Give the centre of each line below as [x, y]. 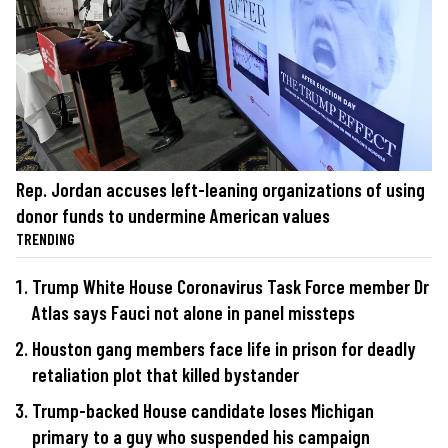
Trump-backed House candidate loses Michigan [203, 410]
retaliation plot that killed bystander [165, 374]
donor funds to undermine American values [173, 216]
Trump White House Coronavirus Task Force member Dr [230, 287]
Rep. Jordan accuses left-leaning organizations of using [220, 190]
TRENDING [45, 239]
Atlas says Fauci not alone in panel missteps [193, 313]
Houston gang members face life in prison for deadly [224, 348]
